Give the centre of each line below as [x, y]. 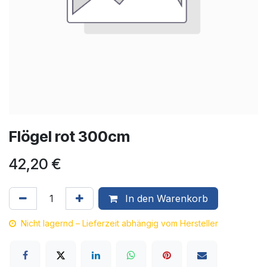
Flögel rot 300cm [69, 136]
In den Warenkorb [165, 198]
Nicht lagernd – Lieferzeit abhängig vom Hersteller [119, 223]
